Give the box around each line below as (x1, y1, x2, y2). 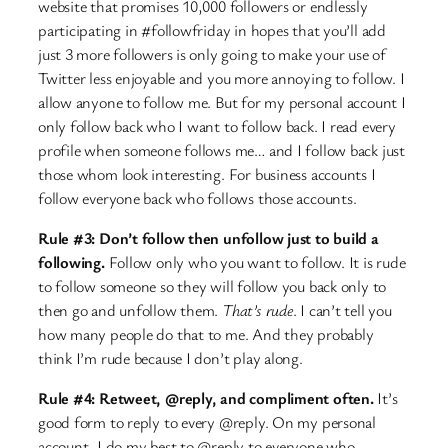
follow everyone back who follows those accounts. (38, 186, 357, 209)
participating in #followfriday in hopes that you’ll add (38, 18, 386, 41)
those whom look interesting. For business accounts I (38, 162, 376, 185)
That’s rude (222, 298, 293, 321)
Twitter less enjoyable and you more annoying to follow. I (38, 66, 405, 89)
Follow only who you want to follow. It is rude (108, 250, 406, 273)
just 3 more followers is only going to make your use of (38, 42, 386, 65)
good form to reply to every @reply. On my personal (38, 411, 376, 434)
